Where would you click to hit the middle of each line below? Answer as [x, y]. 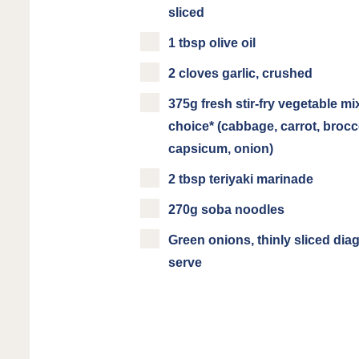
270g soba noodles [227, 210]
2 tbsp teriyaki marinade [241, 179]
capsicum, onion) [221, 149]
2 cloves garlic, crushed [241, 73]
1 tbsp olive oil [212, 43]
